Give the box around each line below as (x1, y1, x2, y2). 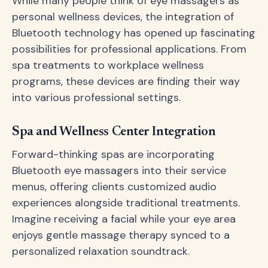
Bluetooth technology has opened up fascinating (12, 25, 255, 40)
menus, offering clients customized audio (12, 179, 217, 194)
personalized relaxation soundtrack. (12, 243, 190, 258)
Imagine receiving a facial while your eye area (12, 211, 236, 226)
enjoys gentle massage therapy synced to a (12, 227, 230, 242)
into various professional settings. (12, 90, 181, 105)
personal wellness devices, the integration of (12, 9, 234, 24)
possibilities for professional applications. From (12, 41, 246, 56)
